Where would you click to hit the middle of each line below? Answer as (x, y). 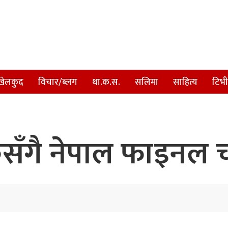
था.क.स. (106, 82)
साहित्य (185, 82)
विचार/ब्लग (58, 82)
